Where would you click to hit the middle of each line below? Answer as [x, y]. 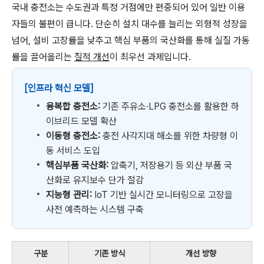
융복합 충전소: [73, 106]
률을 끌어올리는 [43, 57]
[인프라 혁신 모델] [59, 88]
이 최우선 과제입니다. [150, 57]
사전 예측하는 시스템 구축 [95, 209]
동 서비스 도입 [73, 151]
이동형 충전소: [73, 136]
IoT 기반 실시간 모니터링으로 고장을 [162, 195]
